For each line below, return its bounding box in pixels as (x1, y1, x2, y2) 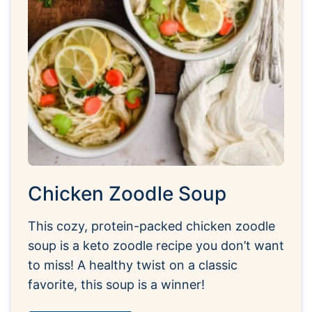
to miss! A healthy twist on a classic (28, 257, 237, 272)
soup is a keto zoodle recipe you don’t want (28, 237, 284, 253)
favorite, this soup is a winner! (28, 276, 205, 292)
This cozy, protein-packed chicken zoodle (28, 218, 275, 233)
